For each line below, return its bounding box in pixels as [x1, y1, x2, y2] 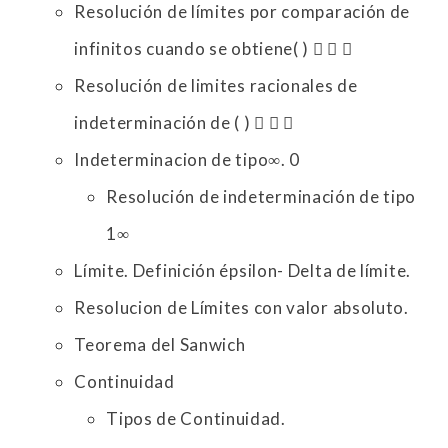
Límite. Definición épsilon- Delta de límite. [74, 260, 411, 282]
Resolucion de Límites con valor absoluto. [74, 297, 409, 319]
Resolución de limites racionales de [74, 75, 358, 97]
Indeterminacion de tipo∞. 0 [74, 149, 301, 171]
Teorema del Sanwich [74, 334, 246, 356]
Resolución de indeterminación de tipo [106, 186, 417, 208]
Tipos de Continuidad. [106, 408, 286, 430]
